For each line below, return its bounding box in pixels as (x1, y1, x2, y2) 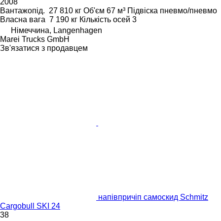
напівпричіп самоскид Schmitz (98, 193, 208, 202)
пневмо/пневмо (160, 6, 217, 15)
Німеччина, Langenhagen (11, 26, 102, 35)
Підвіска (127, 6, 158, 15)
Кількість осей (79, 15, 130, 24)
